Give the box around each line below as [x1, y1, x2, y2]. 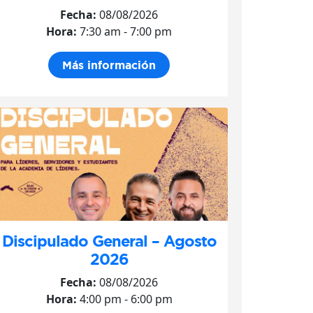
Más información [62, 59, 156, 72]
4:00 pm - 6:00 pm [76, 291, 173, 307]
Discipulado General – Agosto [1, 231, 217, 249]
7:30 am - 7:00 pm [77, 24, 172, 40]
